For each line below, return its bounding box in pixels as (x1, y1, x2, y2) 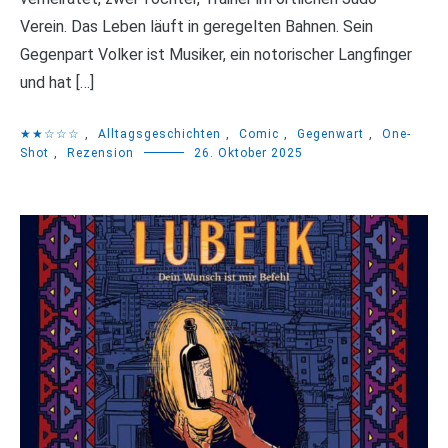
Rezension (67, 146, 134, 161)
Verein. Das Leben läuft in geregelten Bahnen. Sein (20, 17, 373, 37)
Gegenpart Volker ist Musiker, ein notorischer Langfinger (20, 45, 412, 65)
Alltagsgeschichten (98, 127, 221, 142)
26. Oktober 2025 (194, 146, 303, 161)
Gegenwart (297, 127, 364, 142)
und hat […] (20, 73, 94, 93)
